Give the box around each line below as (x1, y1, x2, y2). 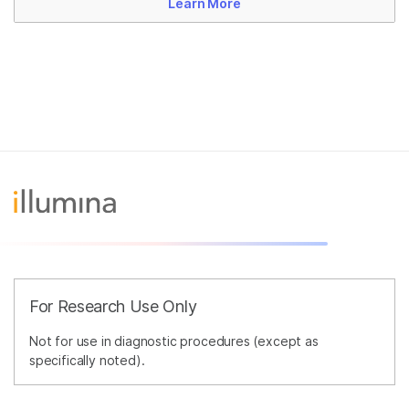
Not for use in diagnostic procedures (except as (29, 333, 319, 350)
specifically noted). (29, 352, 145, 369)
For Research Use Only (29, 297, 197, 317)
